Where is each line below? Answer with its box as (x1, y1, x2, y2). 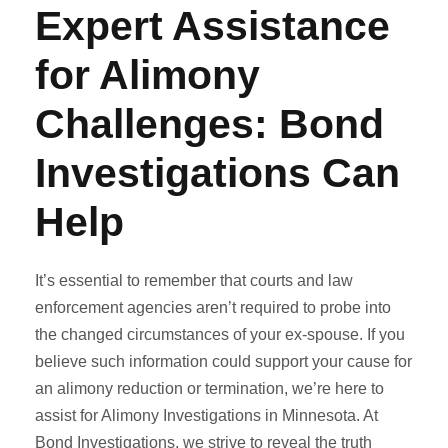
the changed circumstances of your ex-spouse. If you (35, 325, 405, 343)
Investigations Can (35, 149, 400, 196)
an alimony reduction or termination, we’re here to (35, 379, 384, 397)
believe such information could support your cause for (35, 352, 412, 370)
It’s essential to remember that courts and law (35, 271, 353, 289)
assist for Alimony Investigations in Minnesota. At (35, 406, 378, 424)
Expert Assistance (35, 2, 390, 49)
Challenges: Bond (35, 100, 384, 147)
